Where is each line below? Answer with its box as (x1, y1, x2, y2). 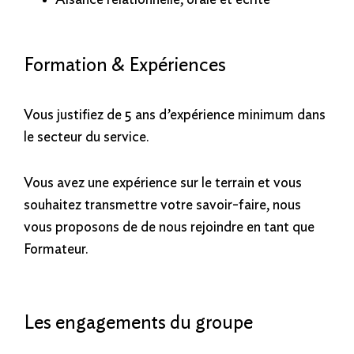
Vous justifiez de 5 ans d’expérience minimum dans (24, 107, 326, 122)
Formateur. (24, 242, 88, 257)
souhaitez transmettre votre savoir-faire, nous (24, 198, 301, 213)
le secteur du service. (24, 130, 149, 145)
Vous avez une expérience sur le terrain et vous (24, 175, 302, 190)
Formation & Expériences (24, 55, 226, 75)
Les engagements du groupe (24, 313, 253, 333)
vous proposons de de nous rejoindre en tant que (24, 220, 314, 235)
